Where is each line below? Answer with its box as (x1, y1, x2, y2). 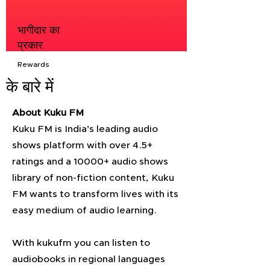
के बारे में (6, 80, 54, 96)
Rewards (17, 61, 49, 68)
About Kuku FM (12, 108, 84, 118)
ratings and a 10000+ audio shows (12, 157, 168, 166)
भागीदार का (17, 25, 60, 36)
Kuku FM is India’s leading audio (12, 124, 158, 134)
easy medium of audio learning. (12, 206, 157, 215)
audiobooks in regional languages (12, 254, 165, 264)
